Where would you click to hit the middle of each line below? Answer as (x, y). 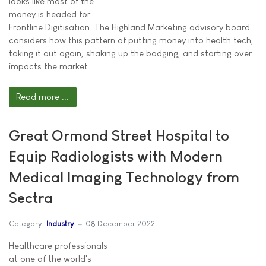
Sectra (31, 197)
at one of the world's (50, 258)
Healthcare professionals (58, 245)
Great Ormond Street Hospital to (119, 135)
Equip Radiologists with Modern (116, 156)
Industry (60, 224)
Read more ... (43, 97)
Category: (26, 224)
